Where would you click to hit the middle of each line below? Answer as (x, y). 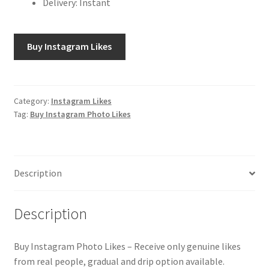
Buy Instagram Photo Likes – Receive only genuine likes (127, 246)
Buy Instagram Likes (70, 47)
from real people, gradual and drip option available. (119, 261)
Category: (32, 101)
